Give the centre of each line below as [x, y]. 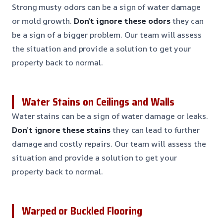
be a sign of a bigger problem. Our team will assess [107, 34]
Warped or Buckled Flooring [82, 211]
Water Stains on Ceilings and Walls [98, 102]
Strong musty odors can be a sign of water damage [107, 7]
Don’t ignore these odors [122, 21]
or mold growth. [43, 21]
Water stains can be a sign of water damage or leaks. [110, 116]
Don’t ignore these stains [61, 130]
